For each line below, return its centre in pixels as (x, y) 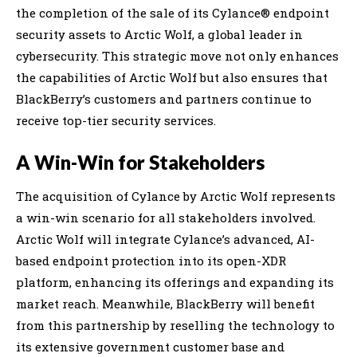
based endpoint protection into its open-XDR (151, 260)
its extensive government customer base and (150, 346)
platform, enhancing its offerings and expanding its (175, 282)
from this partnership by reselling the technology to (175, 325)
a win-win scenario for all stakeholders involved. (166, 217)
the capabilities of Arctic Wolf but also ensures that (172, 77)
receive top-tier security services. (116, 120)
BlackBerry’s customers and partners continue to (164, 98)
